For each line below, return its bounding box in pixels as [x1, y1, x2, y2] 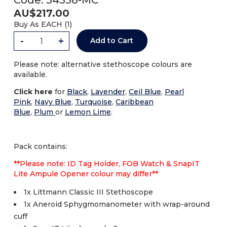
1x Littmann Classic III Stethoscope [23, 187, 153, 197]
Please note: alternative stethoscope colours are [13, 60, 192, 69]
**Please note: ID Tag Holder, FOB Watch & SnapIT [13, 159, 200, 169]
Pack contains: [13, 142, 67, 152]
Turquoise [74, 97, 112, 107]
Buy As [13, 20, 39, 29]
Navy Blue [34, 97, 71, 107]
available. [13, 70, 47, 80]
